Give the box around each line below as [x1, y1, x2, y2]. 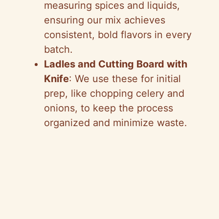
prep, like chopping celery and [44, 88, 184, 100]
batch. [44, 44, 73, 56]
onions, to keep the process [44, 102, 173, 114]
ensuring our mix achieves [44, 14, 165, 26]
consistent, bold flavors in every [44, 29, 192, 41]
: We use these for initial [69, 73, 181, 85]
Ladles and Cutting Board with [44, 58, 187, 70]
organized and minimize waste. [44, 117, 187, 129]
